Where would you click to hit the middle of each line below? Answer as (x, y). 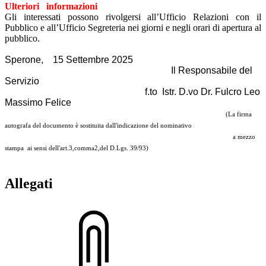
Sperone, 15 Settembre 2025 (69, 59)
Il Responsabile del (129, 70)
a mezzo (130, 137)
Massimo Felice (38, 102)
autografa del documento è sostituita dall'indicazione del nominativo (98, 125)
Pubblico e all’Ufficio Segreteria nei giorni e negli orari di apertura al (133, 27)
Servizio (22, 81)
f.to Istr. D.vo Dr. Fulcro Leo (132, 91)
